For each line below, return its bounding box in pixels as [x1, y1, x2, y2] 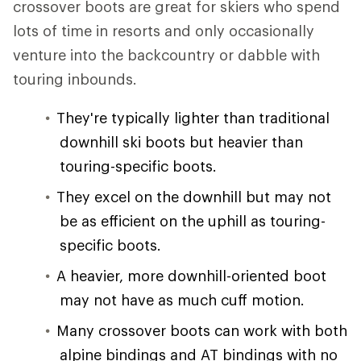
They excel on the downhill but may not [56, 188, 331, 205]
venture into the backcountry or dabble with [13, 46, 320, 64]
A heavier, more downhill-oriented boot [56, 267, 326, 284]
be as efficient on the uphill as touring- [60, 212, 326, 230]
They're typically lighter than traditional [56, 109, 330, 127]
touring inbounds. [13, 70, 137, 88]
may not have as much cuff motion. [60, 291, 305, 309]
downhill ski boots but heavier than [60, 133, 303, 151]
